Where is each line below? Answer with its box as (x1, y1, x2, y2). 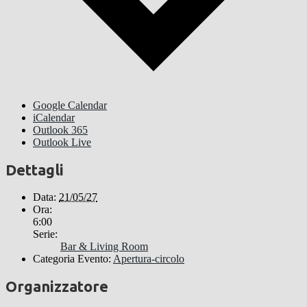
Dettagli (5, 160, 64, 178)
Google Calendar (33, 99, 107, 111)
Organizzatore (5, 278, 108, 295)
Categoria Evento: (33, 253, 111, 265)
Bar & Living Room (60, 241, 148, 253)
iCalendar (33, 111, 75, 123)
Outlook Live (33, 136, 91, 148)
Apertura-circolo (113, 253, 184, 265)
